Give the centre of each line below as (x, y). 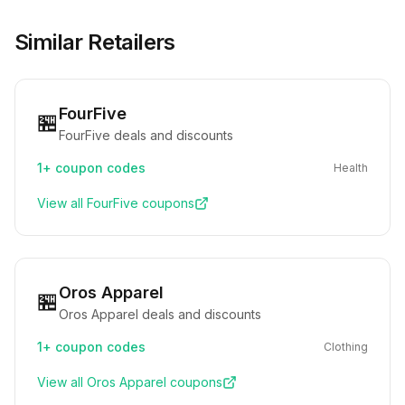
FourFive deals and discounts (146, 135)
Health (351, 168)
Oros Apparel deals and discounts (160, 314)
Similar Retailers (95, 42)
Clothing (346, 347)
